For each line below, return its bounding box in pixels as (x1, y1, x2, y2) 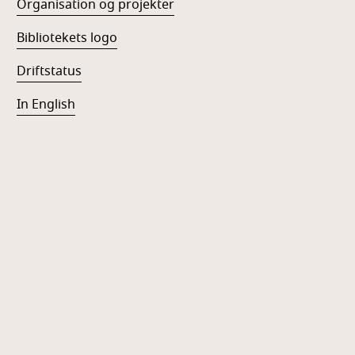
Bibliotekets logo (17, 29, 118, 48)
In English (17, 95, 76, 114)
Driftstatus (17, 62, 82, 81)
